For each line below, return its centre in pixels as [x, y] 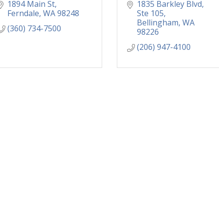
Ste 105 [150, 13]
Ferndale [23, 13]
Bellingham [158, 23]
